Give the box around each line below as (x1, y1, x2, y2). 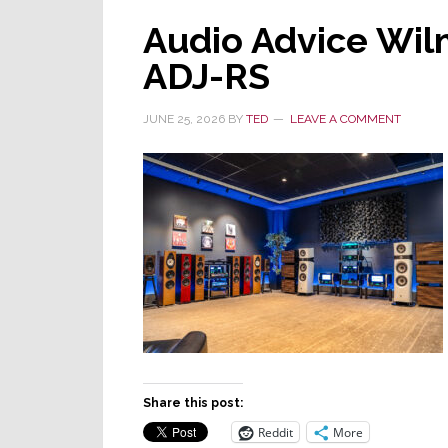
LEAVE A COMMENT (290, 112, 401, 126)
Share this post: (143, 396, 243, 410)
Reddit (258, 423, 293, 441)
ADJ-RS (143, 55, 270, 97)
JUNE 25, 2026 (143, 112, 225, 126)
